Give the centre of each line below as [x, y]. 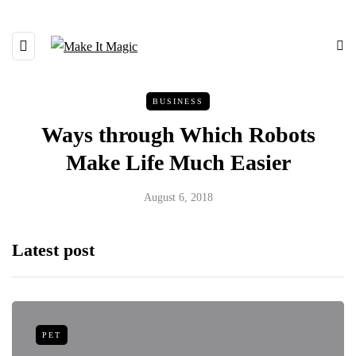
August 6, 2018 [178, 197]
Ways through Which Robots [178, 135]
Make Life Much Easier [178, 163]
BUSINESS [178, 101]
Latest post [53, 250]
